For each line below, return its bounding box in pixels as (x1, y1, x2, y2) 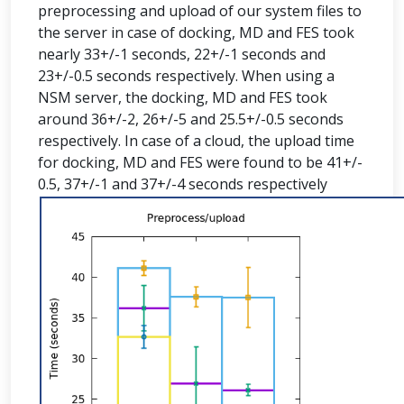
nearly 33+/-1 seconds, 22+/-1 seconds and (38, 44, 326, 64)
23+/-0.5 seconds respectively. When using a (38, 66, 335, 86)
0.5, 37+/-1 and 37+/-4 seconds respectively (38, 174, 327, 194)
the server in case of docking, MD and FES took (38, 23, 354, 42)
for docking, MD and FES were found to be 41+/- (38, 152, 363, 172)
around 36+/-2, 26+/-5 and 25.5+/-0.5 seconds (38, 109, 344, 129)
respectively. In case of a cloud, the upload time (38, 131, 354, 151)
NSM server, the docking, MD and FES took (38, 87, 327, 107)
